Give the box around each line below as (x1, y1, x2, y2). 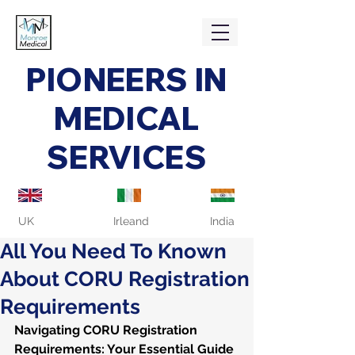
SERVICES (46, 138, 208, 177)
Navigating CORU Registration (14, 323, 200, 338)
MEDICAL (54, 99, 200, 138)
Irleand (113, 215, 149, 227)
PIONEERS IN (26, 60, 227, 99)
